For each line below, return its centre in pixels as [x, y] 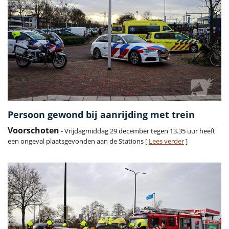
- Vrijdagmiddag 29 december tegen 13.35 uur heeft [137, 131]
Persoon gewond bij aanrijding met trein [101, 114]
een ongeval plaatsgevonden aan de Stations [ [78, 141]
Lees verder [166, 141]
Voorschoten [33, 130]
